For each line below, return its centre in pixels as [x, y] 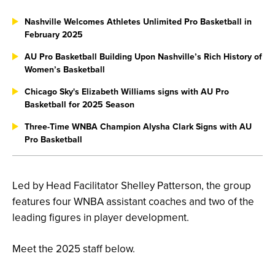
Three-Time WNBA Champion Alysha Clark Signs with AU [138, 127]
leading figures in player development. [101, 218]
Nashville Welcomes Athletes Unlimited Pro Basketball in [138, 22]
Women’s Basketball [65, 70]
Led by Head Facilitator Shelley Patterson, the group [132, 186]
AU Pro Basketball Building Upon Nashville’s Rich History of [143, 57]
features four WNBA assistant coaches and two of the [133, 202]
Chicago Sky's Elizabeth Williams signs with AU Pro [127, 92]
